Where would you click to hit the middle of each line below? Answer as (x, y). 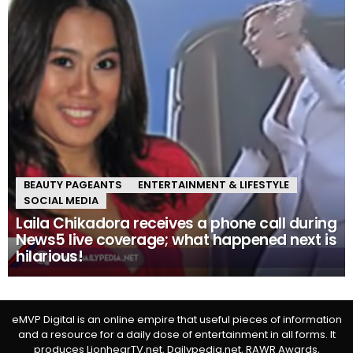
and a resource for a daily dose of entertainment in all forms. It (176, 335)
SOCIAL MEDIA (61, 201)
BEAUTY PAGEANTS (73, 185)
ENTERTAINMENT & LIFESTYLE (214, 185)
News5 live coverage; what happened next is (176, 240)
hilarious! (50, 257)
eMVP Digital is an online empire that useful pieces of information (176, 320)
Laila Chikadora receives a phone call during (176, 224)
